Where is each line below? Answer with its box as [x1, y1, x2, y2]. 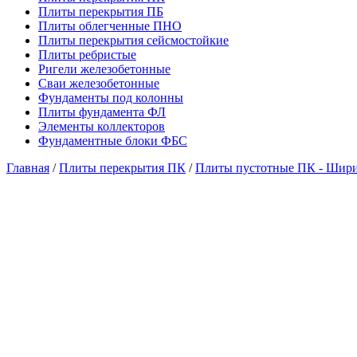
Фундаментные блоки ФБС [38, 134, 187, 148]
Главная [6, 161, 49, 175]
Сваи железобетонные [38, 76, 159, 91]
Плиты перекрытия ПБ [38, 5, 163, 19]
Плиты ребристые [38, 48, 136, 62]
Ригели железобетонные [38, 62, 171, 76]
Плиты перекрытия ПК [59, 161, 186, 175]
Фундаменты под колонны [38, 91, 183, 105]
